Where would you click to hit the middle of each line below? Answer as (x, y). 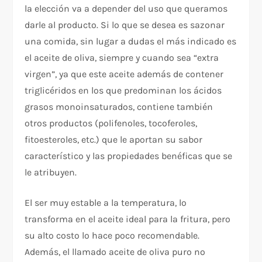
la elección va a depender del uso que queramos (126, 8)
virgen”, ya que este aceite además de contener (124, 74)
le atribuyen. (51, 172)
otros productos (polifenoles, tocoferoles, (111, 123)
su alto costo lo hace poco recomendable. (112, 235)
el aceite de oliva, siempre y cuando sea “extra (122, 57)
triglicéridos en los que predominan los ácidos (123, 90)
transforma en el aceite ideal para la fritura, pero (128, 219)
